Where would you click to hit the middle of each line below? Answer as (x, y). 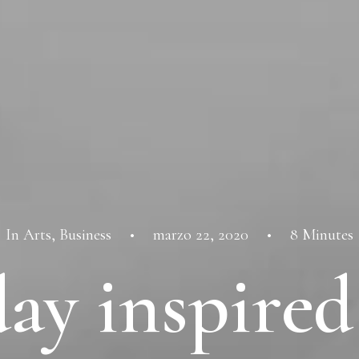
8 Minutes (322, 235)
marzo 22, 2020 (201, 235)
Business (85, 235)
